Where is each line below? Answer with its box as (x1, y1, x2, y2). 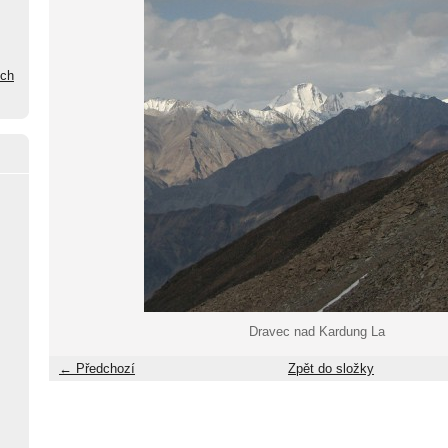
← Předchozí (59, 361, 135, 376)
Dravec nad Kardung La (248, 324, 385, 339)
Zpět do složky (288, 361, 374, 376)
